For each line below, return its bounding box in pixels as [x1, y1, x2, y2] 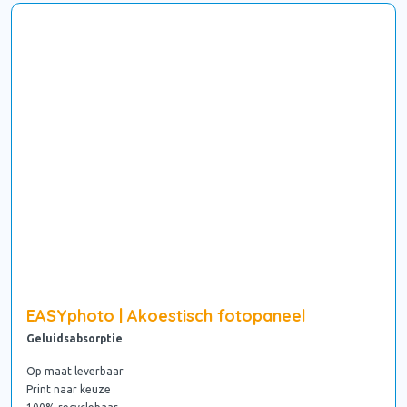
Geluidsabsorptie [26, 333, 123, 345]
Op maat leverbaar [26, 365, 124, 378]
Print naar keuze [26, 383, 111, 396]
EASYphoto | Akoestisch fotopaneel [26, 305, 306, 327]
